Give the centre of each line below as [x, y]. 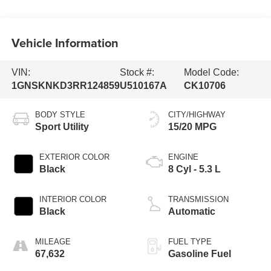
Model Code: [211, 73]
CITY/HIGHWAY [197, 115]
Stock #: [137, 73]
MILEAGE [53, 242]
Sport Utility [62, 127]
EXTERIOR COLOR [74, 157]
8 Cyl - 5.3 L [194, 169]
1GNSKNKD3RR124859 [65, 86]
